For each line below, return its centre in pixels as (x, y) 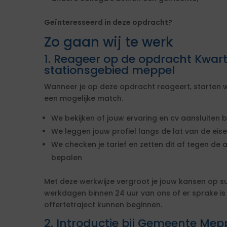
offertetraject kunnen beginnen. (103, 205)
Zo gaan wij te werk (109, 42)
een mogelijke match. (84, 98)
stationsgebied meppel (109, 70)
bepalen (67, 158)
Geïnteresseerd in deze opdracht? (108, 22)
